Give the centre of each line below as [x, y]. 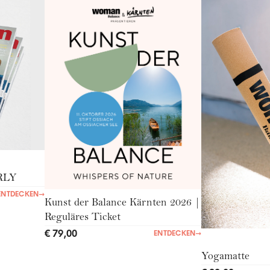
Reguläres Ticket [82, 218]
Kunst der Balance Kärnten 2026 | [122, 203]
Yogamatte [225, 257]
